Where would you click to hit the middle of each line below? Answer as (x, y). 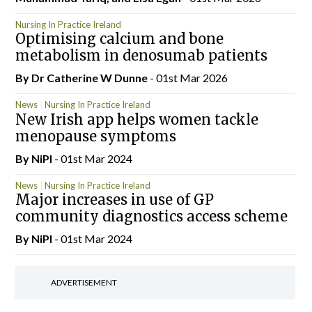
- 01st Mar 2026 (188, 78)
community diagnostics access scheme (151, 216)
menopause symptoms (95, 136)
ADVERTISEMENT (84, 282)
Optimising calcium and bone (119, 39)
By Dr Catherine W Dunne (82, 78)
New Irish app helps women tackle (136, 119)
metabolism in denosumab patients (141, 55)
